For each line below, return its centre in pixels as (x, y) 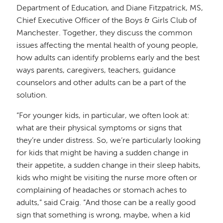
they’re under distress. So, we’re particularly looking (109, 141)
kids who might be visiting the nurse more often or (107, 178)
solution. (32, 95)
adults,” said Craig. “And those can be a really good (106, 203)
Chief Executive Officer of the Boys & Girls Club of (107, 21)
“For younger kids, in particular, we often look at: (103, 116)
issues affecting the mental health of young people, (108, 46)
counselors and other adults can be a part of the (102, 83)
